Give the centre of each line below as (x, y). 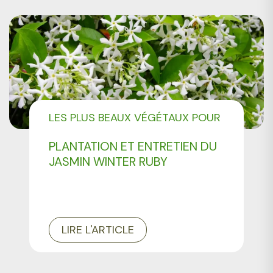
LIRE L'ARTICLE (98, 230)
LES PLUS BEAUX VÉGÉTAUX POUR (135, 118)
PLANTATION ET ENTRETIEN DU (133, 147)
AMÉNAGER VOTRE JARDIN (116, 134)
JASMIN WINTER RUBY (108, 162)
